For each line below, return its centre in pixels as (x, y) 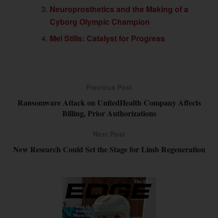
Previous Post (109, 87)
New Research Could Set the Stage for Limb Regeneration (109, 149)
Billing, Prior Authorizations (109, 113)
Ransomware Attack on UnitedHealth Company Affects (109, 102)
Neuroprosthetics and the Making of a (119, 9)
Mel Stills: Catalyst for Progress (108, 38)
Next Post (109, 134)
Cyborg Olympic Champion (100, 21)
